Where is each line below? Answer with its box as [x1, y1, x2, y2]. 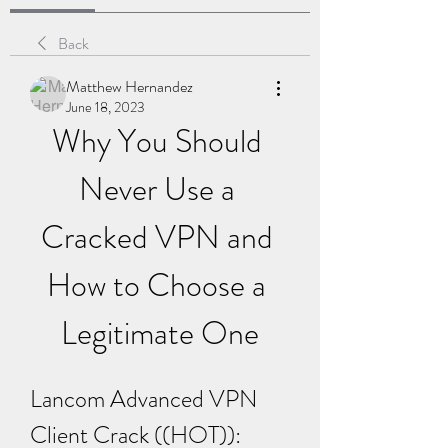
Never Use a [78, 166, 235, 212]
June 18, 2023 [66, 97, 145, 117]
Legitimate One [61, 310, 259, 356]
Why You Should [51, 118, 262, 164]
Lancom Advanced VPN [30, 382, 258, 416]
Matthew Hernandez [66, 75, 193, 98]
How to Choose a [47, 262, 266, 308]
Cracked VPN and [40, 214, 273, 260]
